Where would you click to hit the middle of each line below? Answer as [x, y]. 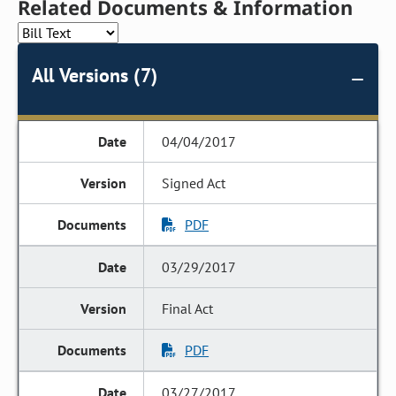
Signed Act [194, 183]
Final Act [188, 308]
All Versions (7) [95, 75]
